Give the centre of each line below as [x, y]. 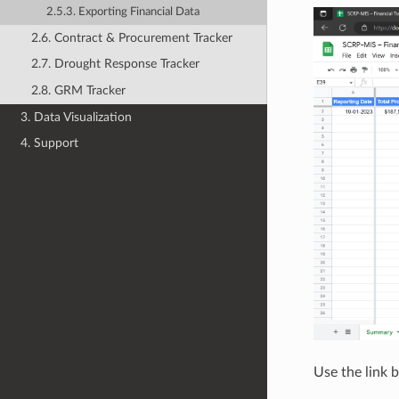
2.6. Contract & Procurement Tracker [131, 37]
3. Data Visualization [77, 117]
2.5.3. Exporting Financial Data [123, 12]
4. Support [50, 143]
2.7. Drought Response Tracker [115, 64]
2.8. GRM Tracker [78, 91]
